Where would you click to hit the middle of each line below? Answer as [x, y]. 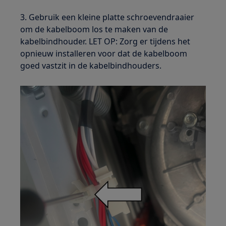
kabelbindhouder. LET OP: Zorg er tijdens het [105, 42]
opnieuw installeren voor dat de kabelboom [104, 54]
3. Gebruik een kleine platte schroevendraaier [107, 17]
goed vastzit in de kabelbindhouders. [91, 66]
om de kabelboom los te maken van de [94, 30]
